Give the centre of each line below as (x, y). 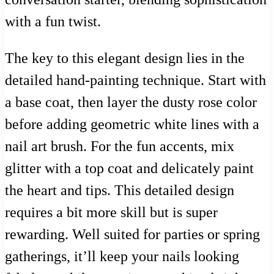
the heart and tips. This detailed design (120, 191)
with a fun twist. (53, 22)
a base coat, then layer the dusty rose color (131, 102)
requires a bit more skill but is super (111, 213)
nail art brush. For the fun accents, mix (120, 146)
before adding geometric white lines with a (132, 124)
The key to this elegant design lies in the (125, 58)
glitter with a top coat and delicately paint (129, 168)
